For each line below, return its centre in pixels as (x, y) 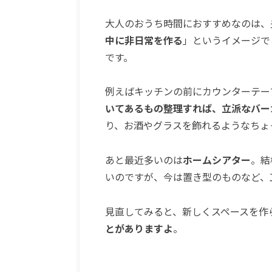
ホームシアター (216, 160)
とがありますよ (139, 229)
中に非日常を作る (144, 40)
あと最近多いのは (144, 160)
